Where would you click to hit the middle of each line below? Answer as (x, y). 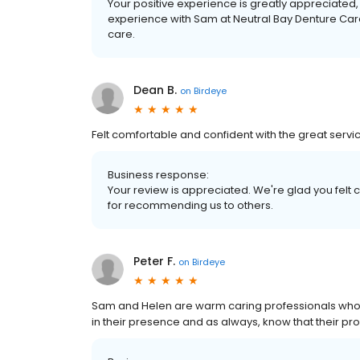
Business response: (158, 175)
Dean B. (155, 90)
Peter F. (154, 261)
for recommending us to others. (190, 205)
